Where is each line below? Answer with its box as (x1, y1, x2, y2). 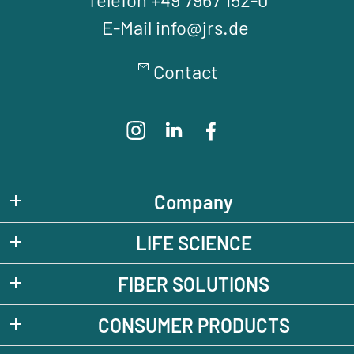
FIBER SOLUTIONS (118, 272, 269, 296)
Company (154, 190, 233, 213)
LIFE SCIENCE (135, 231, 252, 254)
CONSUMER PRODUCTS (97, 313, 290, 337)
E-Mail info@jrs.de (101, 16, 253, 40)
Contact (153, 60, 218, 84)
